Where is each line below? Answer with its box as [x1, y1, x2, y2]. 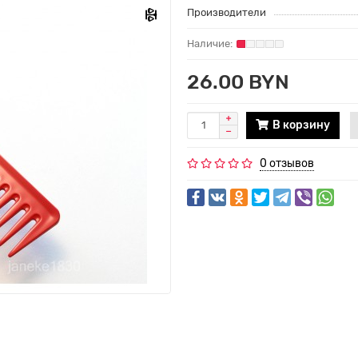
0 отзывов [260, 156, 314, 170]
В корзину [272, 117, 330, 132]
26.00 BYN [187, 69, 289, 93]
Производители [187, 6, 266, 18]
